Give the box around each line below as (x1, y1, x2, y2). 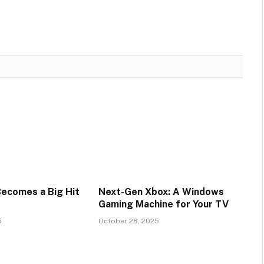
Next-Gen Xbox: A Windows (98, 186, 224, 198)
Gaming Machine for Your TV (98, 199, 229, 210)
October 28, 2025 (98, 217, 159, 226)
